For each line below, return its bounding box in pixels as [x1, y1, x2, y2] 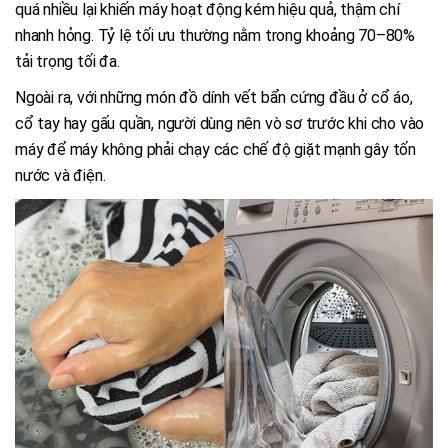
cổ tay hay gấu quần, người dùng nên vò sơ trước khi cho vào [15, 114, 425, 134]
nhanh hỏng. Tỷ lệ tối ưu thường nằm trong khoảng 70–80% [15, 26, 415, 46]
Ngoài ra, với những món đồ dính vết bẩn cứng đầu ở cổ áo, [15, 88, 413, 108]
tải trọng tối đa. [15, 52, 120, 72]
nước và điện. [15, 166, 106, 186]
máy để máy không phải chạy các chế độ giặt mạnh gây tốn [15, 140, 416, 160]
